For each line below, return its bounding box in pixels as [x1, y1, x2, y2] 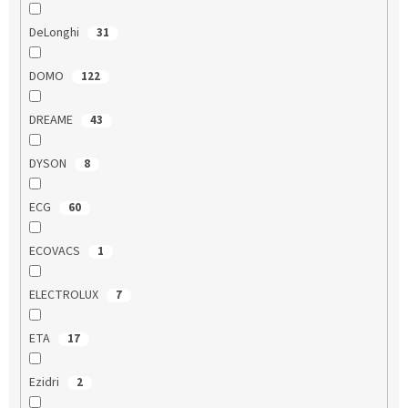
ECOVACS [28, 241, 83, 260]
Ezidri [28, 372, 62, 392]
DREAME [28, 110, 76, 129]
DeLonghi [28, 23, 82, 42]
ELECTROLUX [28, 285, 101, 304]
